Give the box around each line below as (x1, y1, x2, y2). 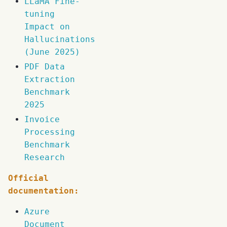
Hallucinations (24, 34, 95, 45)
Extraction (24, 74, 75, 85)
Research (24, 153, 65, 163)
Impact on (24, 22, 70, 32)
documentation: (8, 186, 79, 196)
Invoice (24, 115, 60, 125)
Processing (24, 127, 75, 137)
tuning (24, 9, 55, 19)
